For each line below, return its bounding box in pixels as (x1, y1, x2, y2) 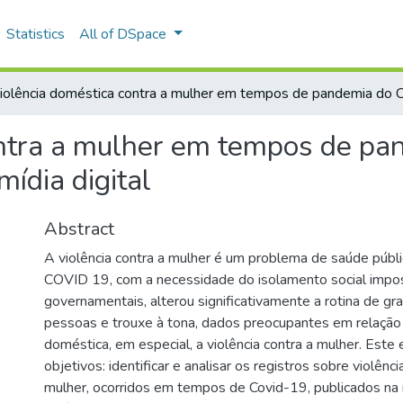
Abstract (44, 217, 114, 241)
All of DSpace (79, 24, 167, 44)
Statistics (6, 24, 66, 44)
